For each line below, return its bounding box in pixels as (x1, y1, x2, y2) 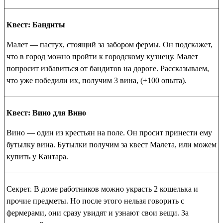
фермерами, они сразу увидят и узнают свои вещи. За (6, 209, 189, 217)
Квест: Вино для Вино (6, 109, 86, 117)
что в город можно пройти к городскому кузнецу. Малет (6, 52, 198, 61)
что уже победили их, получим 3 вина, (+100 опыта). (6, 76, 187, 85)
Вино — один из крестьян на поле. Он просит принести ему (6, 128, 212, 137)
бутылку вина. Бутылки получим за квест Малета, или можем (6, 140, 217, 149)
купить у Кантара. (6, 152, 68, 161)
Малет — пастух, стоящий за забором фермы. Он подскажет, (6, 40, 213, 49)
